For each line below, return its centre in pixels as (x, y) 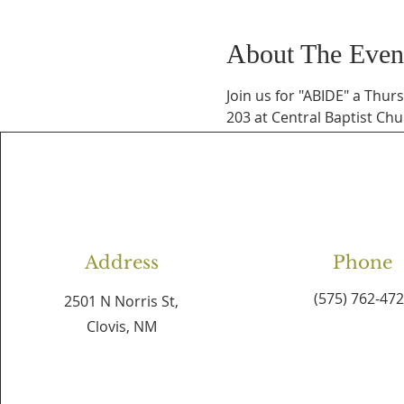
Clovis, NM (121, 326)
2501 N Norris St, (122, 301)
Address (121, 262)
